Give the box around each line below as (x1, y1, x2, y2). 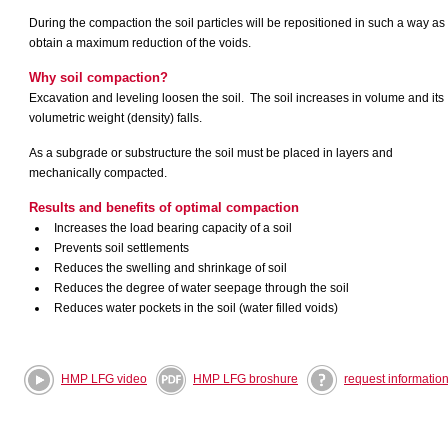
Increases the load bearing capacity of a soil (54, 221, 292, 235)
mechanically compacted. (29, 166, 167, 180)
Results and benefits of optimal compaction (29, 200, 299, 215)
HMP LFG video (61, 372, 147, 387)
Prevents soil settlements (54, 241, 189, 255)
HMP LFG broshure (193, 372, 298, 387)
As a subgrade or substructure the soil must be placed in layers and (29, 146, 393, 160)
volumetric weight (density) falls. (29, 111, 202, 125)
